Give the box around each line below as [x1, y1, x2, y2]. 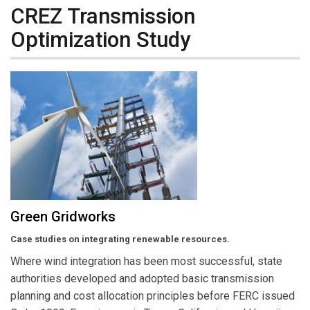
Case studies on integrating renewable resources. [10, 234, 230, 245]
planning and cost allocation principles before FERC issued [10, 289, 295, 303]
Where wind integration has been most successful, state [10, 255, 282, 268]
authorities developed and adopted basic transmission [10, 272, 274, 286]
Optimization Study [10, 26, 190, 53]
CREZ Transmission [10, 3, 195, 29]
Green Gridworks [10, 208, 116, 226]
